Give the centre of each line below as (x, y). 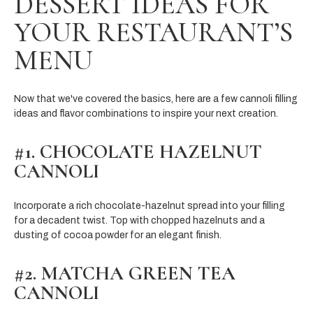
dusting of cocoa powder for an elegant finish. (118, 235)
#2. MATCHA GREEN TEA (125, 273)
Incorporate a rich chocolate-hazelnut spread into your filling (150, 205)
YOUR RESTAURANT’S (153, 32)
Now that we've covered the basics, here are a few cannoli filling (156, 99)
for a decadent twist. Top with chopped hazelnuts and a (139, 220)
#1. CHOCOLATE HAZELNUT (138, 151)
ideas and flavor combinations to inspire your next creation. (146, 113)
